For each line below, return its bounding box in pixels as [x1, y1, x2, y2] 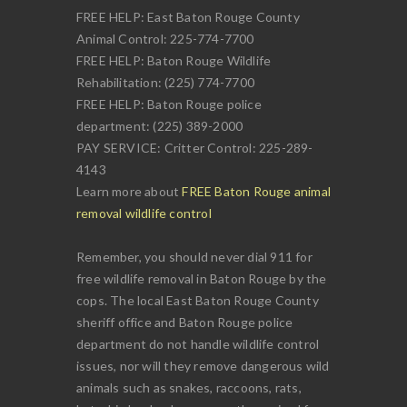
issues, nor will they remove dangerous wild [76, 358, 330, 374]
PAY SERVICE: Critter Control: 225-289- [76, 140, 313, 156]
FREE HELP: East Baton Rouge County [76, 9, 300, 25]
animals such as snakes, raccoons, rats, [76, 380, 302, 396]
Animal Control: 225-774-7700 [76, 31, 254, 47]
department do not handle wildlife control [76, 336, 320, 352]
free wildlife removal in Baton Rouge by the [76, 271, 327, 287]
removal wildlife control [76, 205, 212, 222]
